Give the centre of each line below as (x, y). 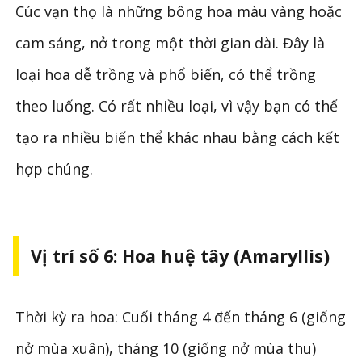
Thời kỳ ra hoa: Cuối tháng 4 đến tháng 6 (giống (181, 317)
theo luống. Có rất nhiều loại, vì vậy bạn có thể (177, 105)
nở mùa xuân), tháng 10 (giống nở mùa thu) (166, 349)
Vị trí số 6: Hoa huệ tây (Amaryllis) (180, 256)
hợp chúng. (55, 168)
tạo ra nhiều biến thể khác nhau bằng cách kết (178, 137)
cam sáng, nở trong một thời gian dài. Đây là (170, 42)
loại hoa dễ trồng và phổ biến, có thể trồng (166, 74)
